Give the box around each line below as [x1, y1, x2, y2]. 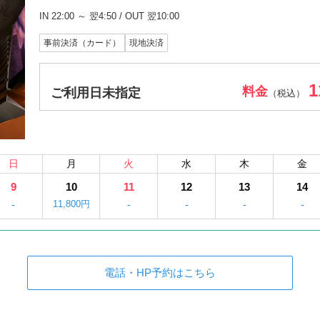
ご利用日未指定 [51, 86, 141, 100]
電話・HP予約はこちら [104, 266, 216, 279]
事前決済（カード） [44, 38, 121, 48]
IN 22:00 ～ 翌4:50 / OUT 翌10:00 [39, 11, 179, 21]
